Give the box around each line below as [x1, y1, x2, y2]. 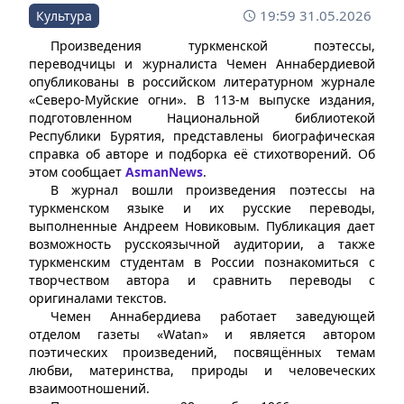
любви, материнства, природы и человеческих [29, 362, 375, 380]
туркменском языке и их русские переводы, [29, 199, 375, 217]
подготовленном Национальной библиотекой [29, 109, 375, 127]
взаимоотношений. [29, 380, 150, 398]
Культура [36, 7, 92, 25]
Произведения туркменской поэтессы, [50, 37, 375, 55]
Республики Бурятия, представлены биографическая [29, 127, 375, 145]
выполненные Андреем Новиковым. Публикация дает [29, 217, 375, 235]
